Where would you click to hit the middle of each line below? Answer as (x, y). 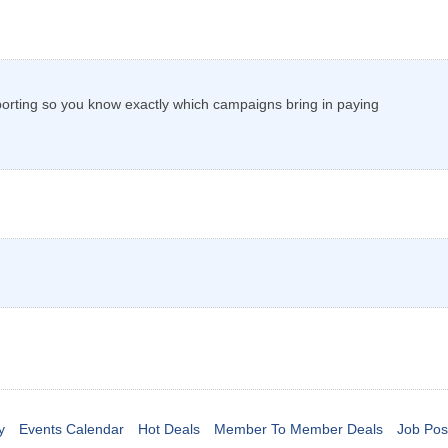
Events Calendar (71, 429)
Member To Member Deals (298, 429)
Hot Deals (168, 429)
